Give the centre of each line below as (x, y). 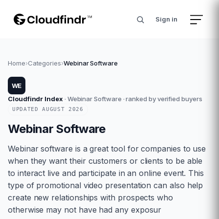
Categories (44, 63)
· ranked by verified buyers (162, 99)
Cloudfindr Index (35, 99)
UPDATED (27, 109)
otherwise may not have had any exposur (85, 210)
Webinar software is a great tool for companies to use (107, 149)
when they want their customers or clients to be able (105, 161)
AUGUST (54, 109)
